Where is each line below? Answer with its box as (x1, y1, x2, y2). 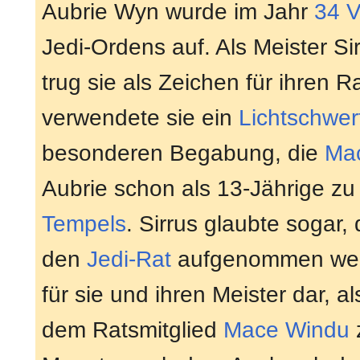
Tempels (42, 211, 126, 236)
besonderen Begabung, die (42, 140, 325, 166)
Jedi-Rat (87, 246, 171, 272)
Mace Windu (223, 317, 350, 342)
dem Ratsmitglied (42, 317, 223, 342)
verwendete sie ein (42, 104, 239, 130)
